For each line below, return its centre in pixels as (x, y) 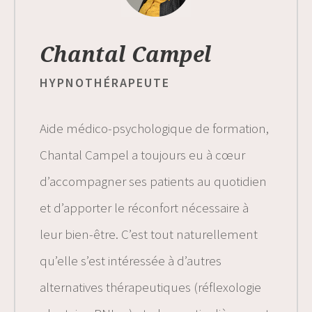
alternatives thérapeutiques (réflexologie (150, 287)
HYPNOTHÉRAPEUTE (105, 82)
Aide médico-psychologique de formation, (154, 128)
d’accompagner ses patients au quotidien (153, 181)
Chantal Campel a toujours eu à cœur (142, 154)
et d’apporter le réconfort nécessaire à (144, 207)
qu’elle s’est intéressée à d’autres (131, 260)
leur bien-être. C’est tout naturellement (149, 234)
